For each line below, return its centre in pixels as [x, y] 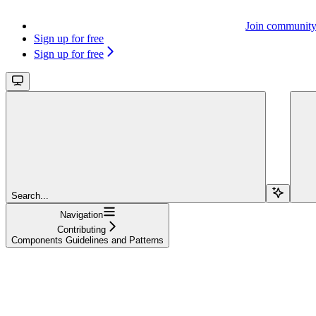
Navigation [81, 214]
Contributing [81, 229]
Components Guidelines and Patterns [87, 240]
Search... [30, 195]
